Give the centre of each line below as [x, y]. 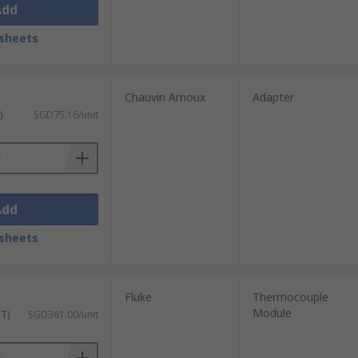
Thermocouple [290, 297]
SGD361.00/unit [63, 314]
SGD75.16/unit [66, 115]
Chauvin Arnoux [165, 97]
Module [272, 313]
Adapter [273, 97]
